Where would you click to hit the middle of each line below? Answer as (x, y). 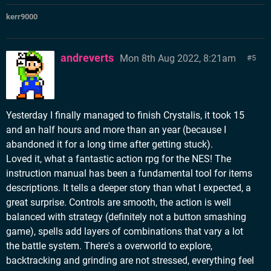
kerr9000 (22, 17)
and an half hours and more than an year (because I (116, 130)
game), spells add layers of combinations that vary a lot (125, 231)
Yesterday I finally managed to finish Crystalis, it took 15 (125, 115)
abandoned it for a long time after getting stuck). (109, 144)
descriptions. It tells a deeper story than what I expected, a (129, 188)
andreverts (87, 58)
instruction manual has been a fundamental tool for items (129, 173)
